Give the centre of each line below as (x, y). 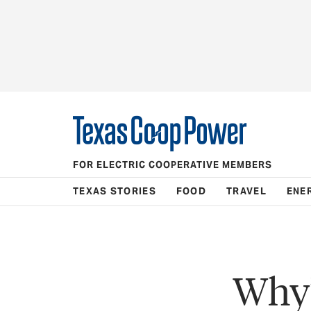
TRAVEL (246, 191)
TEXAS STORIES (115, 191)
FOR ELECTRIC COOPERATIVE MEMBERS (173, 165)
